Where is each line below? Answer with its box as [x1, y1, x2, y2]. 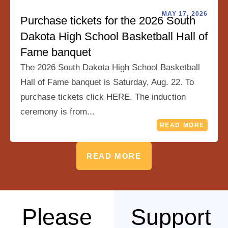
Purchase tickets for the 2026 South [20, 14, 195, 27]
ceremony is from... [20, 107, 95, 117]
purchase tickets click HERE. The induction [20, 92, 186, 102]
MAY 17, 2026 [161, 10, 208, 18]
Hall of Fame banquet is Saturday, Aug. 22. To [20, 77, 194, 88]
